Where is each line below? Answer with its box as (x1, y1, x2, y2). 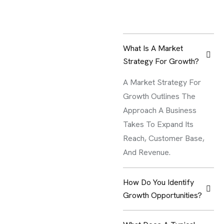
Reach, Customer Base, (123, 133, 205, 143)
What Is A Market (123, 43, 183, 53)
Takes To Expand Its (123, 119, 194, 129)
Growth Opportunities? (123, 190, 202, 200)
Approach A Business (123, 105, 197, 115)
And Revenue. (123, 147, 171, 157)
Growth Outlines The (123, 91, 196, 101)
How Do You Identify (123, 177, 194, 187)
